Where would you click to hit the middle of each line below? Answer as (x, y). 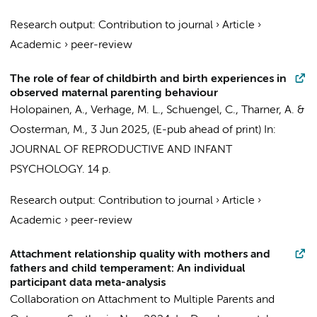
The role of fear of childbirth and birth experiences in (148, 79)
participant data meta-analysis (88, 283)
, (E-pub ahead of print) (206, 130)
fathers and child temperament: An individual (127, 269)
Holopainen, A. (47, 110)
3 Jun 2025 (119, 130)
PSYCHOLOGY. (47, 170)
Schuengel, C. (201, 110)
